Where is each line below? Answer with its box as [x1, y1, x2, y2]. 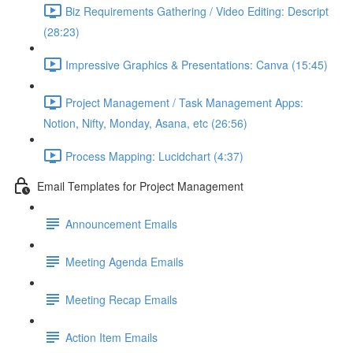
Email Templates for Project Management [37, 177, 243, 194]
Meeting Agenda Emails [65, 253, 184, 269]
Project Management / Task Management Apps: [65, 94, 303, 110]
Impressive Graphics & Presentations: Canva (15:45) [65, 56, 328, 72]
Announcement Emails [65, 215, 177, 232]
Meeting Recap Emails [65, 291, 177, 307]
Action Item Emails [65, 329, 158, 345]
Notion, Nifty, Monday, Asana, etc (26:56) [43, 115, 247, 131]
